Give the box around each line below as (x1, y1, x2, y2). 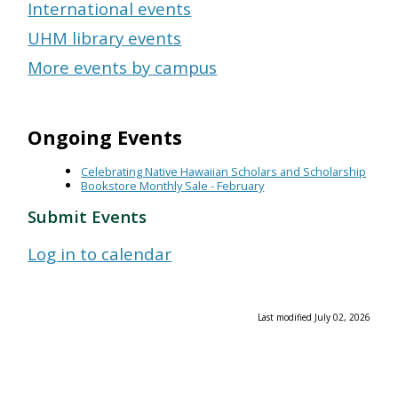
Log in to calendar (28, 243, 172, 266)
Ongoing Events (28, 124, 183, 151)
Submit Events (28, 205, 147, 228)
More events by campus (28, 56, 218, 79)
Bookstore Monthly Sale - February (81, 178, 265, 195)
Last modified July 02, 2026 (257, 311, 370, 324)
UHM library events (28, 27, 182, 50)
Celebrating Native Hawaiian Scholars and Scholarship (81, 163, 367, 180)
